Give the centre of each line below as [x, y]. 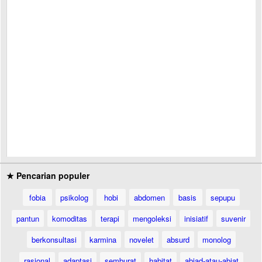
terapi [110, 218]
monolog [216, 239]
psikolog [74, 197]
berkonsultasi [54, 239]
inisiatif [196, 218]
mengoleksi [152, 218]
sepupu [223, 197]
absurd [178, 239]
